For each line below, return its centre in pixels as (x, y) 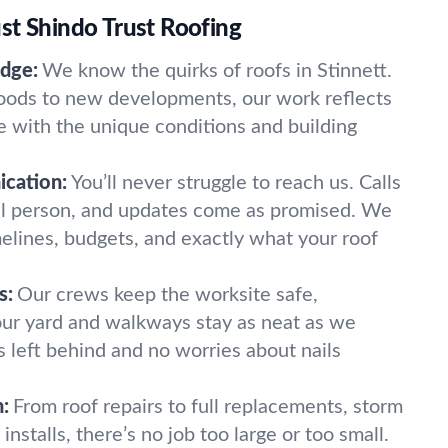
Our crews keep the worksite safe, (167, 295)
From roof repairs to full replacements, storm (208, 407)
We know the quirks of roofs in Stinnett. (217, 71)
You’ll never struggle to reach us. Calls (236, 183)
